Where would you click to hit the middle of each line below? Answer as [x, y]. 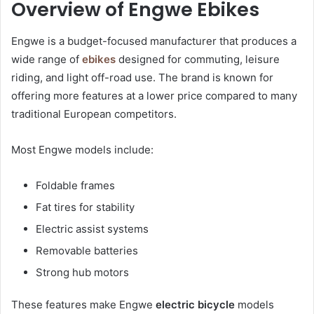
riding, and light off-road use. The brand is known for [142, 77]
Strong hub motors [82, 272]
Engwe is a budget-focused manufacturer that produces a [154, 41]
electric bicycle [195, 304]
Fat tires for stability [85, 207]
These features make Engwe [83, 304]
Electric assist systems [92, 228]
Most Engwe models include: [82, 149]
